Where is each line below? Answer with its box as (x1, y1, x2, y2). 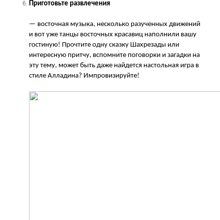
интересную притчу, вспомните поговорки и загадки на (29, 51, 200, 59)
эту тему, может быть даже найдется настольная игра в (29, 61, 199, 69)
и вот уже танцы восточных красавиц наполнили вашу (29, 30, 196, 38)
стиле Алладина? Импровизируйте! (29, 72, 139, 80)
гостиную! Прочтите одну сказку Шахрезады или (29, 41, 179, 49)
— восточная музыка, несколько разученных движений (29, 20, 200, 28)
